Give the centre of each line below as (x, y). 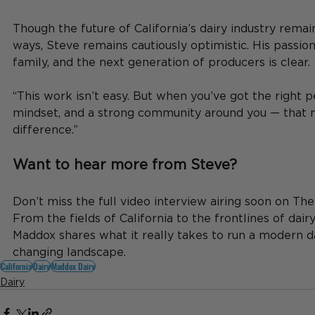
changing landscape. (69, 252)
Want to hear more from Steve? (125, 164)
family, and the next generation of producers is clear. (161, 62)
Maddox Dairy (73, 266)
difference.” (45, 129)
